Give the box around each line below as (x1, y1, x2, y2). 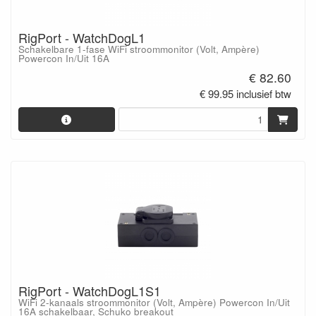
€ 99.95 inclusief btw (200, 86, 292, 102)
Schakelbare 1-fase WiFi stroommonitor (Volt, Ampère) (18, 42, 260, 56)
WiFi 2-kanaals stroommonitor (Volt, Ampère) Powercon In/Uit (18, 296, 290, 310)
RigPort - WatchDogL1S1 (18, 281, 161, 300)
